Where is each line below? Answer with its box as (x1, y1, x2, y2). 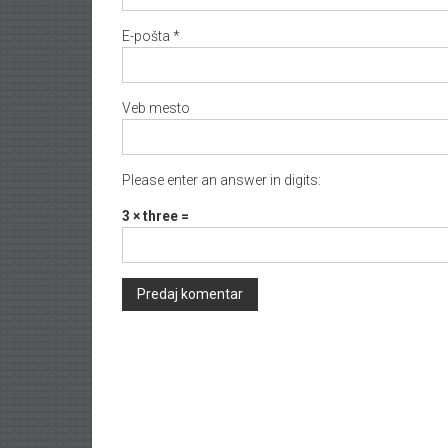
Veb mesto (122, 99, 190, 116)
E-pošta (122, 27, 173, 44)
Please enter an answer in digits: (122, 171, 321, 188)
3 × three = (122, 207, 189, 224)
